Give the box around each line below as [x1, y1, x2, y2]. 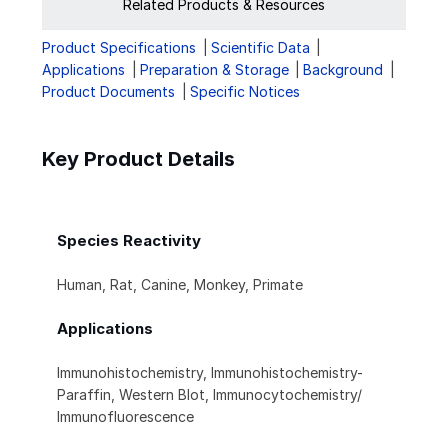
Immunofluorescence [57, 408, 194, 426]
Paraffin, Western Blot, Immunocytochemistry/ [57, 386, 362, 404]
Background [303, 61, 384, 79]
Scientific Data [210, 39, 310, 57]
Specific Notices [189, 83, 300, 101]
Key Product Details [42, 147, 235, 172]
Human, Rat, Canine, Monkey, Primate [57, 276, 303, 294]
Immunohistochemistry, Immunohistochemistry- [57, 364, 363, 382]
